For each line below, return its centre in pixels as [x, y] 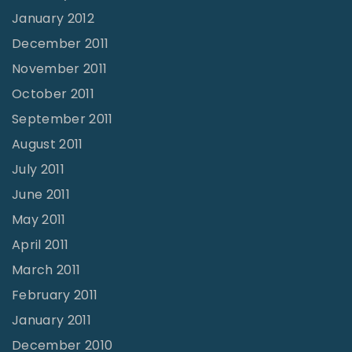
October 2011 [53, 94]
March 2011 [46, 270]
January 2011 [51, 321]
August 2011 [48, 145]
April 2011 [40, 245]
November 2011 [60, 69]
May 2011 [39, 220]
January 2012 [53, 19]
